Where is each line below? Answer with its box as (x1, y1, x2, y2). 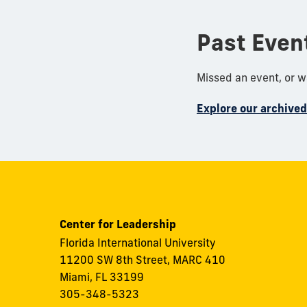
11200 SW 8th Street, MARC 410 (60, 253, 225, 267)
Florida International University (60, 236, 219, 250)
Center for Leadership (60, 217, 176, 232)
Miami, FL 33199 (60, 270, 144, 284)
